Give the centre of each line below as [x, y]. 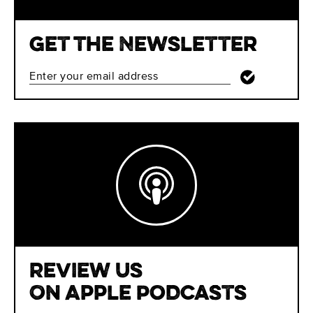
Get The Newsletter [143, 45]
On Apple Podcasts [138, 294]
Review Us [86, 271]
